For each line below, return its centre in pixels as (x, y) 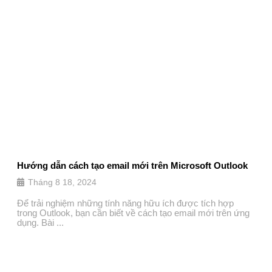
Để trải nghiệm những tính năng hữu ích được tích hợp (125, 203)
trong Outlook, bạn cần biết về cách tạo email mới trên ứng (133, 213)
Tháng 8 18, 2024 (61, 182)
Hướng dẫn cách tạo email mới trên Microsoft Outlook (132, 166)
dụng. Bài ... (40, 223)
